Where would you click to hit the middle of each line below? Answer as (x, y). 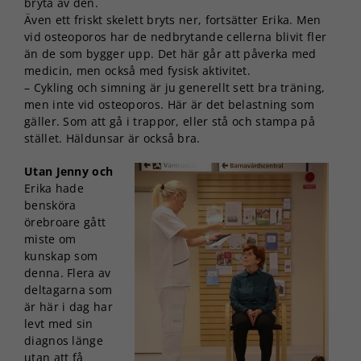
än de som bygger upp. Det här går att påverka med (170, 53)
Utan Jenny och (69, 171)
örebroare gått (65, 222)
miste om (50, 239)
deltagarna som (68, 289)
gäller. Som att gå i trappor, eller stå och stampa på (170, 121)
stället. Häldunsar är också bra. (112, 138)
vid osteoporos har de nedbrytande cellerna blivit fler (176, 36)
